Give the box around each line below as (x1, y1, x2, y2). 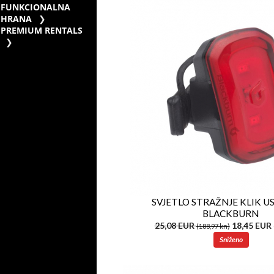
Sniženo (219, 234, 243, 244)
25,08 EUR (154, 220, 196, 231)
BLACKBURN (202, 207, 259, 219)
